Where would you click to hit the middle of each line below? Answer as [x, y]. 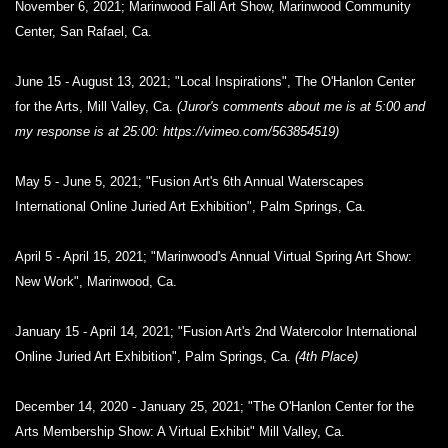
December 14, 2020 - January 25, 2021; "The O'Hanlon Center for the [214, 406]
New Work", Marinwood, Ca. [96, 281]
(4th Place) [326, 356]
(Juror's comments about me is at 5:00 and [301, 106]
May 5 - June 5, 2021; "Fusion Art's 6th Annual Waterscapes [189, 181]
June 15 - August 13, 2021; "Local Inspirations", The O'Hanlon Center [215, 81]
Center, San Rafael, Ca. [83, 31]
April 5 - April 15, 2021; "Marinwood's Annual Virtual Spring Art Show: [213, 256]
